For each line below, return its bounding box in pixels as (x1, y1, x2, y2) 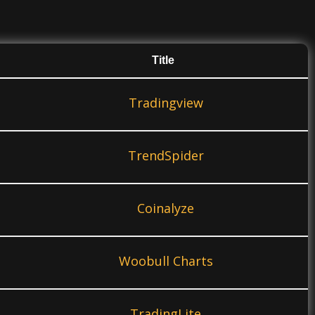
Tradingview (128, 94, 203, 111)
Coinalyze (137, 199, 195, 217)
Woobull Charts (118, 252, 213, 269)
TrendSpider (127, 146, 204, 164)
